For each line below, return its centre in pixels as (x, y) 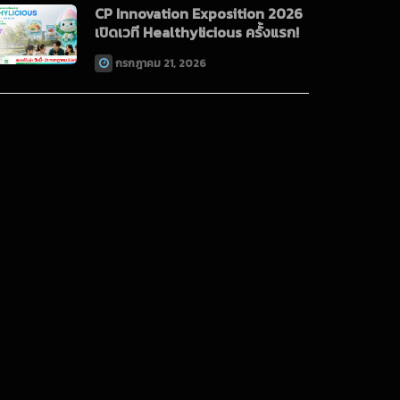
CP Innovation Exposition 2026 (199, 14)
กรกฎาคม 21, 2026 (161, 64)
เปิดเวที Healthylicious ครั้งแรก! (197, 33)
